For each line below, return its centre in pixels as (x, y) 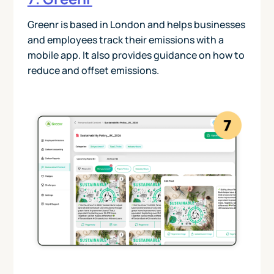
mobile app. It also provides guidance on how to (136, 55)
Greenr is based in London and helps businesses (136, 25)
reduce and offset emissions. (94, 71)
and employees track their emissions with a (125, 40)
